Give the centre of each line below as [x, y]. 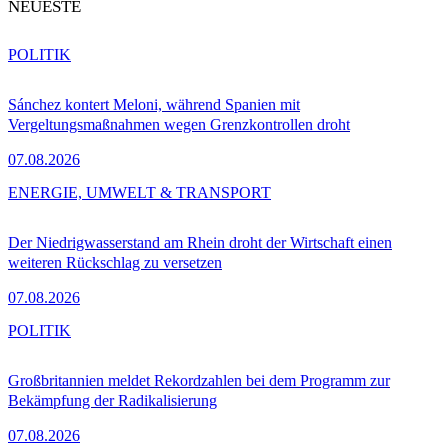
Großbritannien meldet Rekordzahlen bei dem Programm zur [199, 381]
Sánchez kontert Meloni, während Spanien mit [154, 105]
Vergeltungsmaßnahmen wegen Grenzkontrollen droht [179, 125]
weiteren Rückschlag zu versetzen [115, 263]
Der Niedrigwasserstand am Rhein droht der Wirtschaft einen [200, 243]
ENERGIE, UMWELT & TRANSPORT [139, 193]
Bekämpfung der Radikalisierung [112, 401]
